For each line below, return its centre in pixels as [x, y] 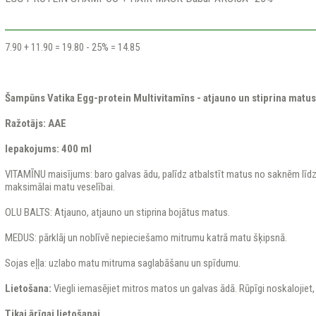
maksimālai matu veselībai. [60, 187]
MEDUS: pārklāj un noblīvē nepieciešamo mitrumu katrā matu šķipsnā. [146, 238]
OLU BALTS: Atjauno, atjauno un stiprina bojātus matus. [117, 212]
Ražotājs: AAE [35, 123]
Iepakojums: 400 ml [48, 149]
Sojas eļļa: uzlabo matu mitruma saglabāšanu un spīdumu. [122, 263]
